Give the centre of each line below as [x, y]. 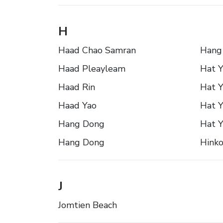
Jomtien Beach [88, 205]
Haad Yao [77, 106]
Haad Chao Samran [97, 51]
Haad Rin [77, 87]
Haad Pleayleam [92, 69]
